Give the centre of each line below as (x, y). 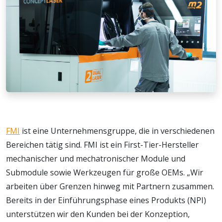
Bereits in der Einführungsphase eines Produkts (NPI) (106, 200)
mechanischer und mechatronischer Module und (96, 158)
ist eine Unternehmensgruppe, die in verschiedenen (117, 131)
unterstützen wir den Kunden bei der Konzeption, (98, 214)
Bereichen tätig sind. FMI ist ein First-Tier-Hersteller (102, 144)
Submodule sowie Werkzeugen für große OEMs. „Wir (105, 172)
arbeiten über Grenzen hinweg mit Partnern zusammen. (110, 186)
